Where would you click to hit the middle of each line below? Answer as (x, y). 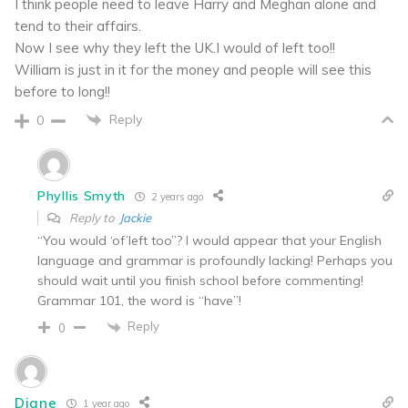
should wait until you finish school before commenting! (200, 281)
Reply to (93, 218)
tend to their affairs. (78, 25)
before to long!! (62, 91)
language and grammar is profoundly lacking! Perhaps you (215, 261)
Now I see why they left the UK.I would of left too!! (175, 47)
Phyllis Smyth (82, 196)
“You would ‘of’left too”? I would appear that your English (209, 241)
